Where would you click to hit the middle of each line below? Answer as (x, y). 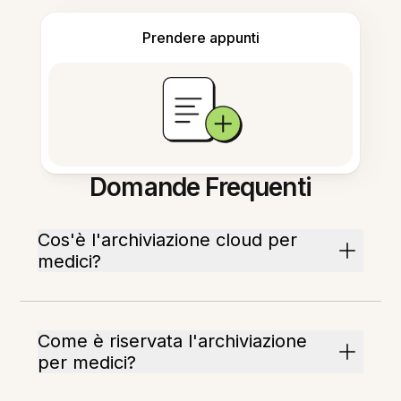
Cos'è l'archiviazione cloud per (168, 240)
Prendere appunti (200, 38)
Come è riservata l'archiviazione (173, 341)
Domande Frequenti (200, 188)
